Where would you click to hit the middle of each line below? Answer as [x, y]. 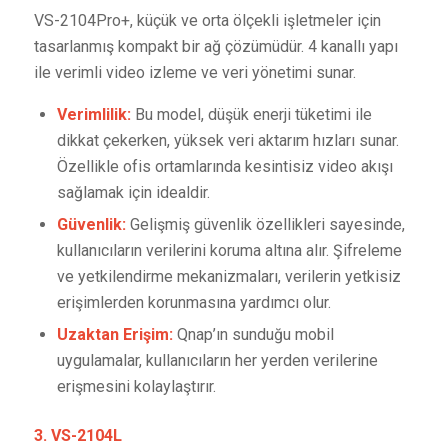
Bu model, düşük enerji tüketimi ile [251, 115]
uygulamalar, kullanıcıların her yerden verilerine [217, 361]
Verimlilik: [93, 115]
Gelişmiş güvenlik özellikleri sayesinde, [265, 225]
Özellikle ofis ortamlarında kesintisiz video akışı [224, 167]
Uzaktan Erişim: [114, 335]
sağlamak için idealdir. [133, 193]
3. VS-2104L [77, 436]
